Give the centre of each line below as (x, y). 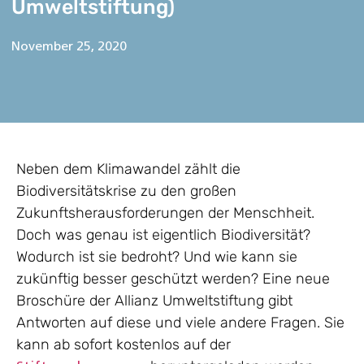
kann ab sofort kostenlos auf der (123, 345)
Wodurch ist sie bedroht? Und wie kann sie (157, 257)
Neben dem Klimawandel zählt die (128, 169)
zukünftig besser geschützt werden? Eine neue (173, 279)
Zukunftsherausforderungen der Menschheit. (165, 213)
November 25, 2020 (69, 48)
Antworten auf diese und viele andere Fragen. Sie (180, 323)
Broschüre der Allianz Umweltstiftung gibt (154, 301)
